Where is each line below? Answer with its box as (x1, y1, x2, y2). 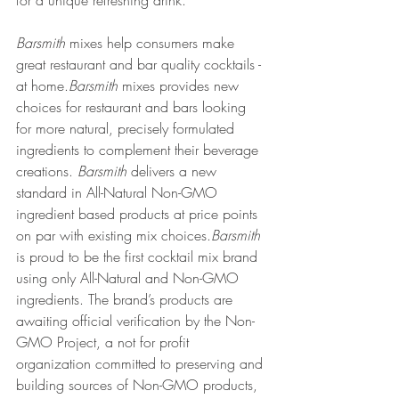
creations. (16, 161, 77, 181)
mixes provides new (118, 76, 243, 95)
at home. (16, 76, 69, 95)
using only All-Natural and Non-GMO (16, 268, 243, 288)
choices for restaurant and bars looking (16, 97, 250, 117)
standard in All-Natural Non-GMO (16, 183, 222, 202)
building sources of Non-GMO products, (16, 375, 262, 395)
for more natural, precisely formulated (16, 118, 239, 138)
